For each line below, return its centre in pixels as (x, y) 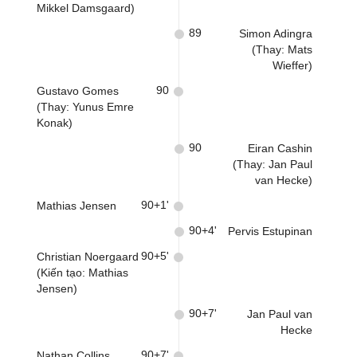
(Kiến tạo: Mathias (82, 273)
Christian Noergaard (88, 257)
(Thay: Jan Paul (273, 164)
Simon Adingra (276, 33)
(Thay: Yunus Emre (85, 107)
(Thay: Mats (282, 49)
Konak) (55, 123)
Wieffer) (292, 65)
